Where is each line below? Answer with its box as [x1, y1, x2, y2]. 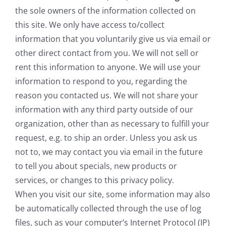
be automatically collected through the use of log [15, 203, 201, 214]
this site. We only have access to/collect [15, 19, 164, 31]
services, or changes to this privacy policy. [15, 175, 174, 186]
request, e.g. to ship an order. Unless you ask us [15, 132, 197, 144]
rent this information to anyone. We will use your [15, 62, 201, 73]
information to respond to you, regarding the [15, 76, 187, 87]
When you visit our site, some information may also [15, 189, 210, 200]
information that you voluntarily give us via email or [15, 33, 211, 45]
